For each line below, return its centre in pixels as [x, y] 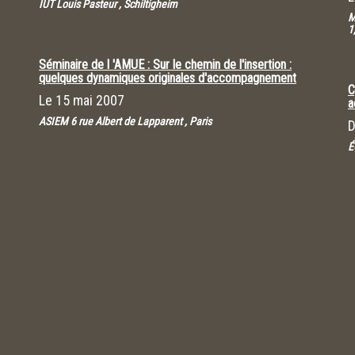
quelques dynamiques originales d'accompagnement [168, 78]
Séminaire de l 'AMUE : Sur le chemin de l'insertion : [165, 65]
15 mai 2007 [90, 100]
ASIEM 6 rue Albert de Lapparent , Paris [125, 121]
